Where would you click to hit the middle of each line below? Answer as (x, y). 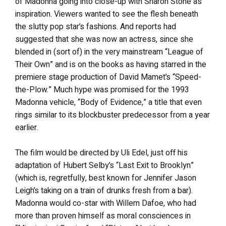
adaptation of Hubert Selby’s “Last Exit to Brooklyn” (104, 165)
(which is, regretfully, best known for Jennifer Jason (106, 178)
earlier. (26, 128)
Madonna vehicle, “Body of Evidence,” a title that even (108, 102)
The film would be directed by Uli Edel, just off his (101, 153)
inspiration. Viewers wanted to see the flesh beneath (107, 14)
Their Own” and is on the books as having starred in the (111, 65)
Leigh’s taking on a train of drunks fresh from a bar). (104, 191)
